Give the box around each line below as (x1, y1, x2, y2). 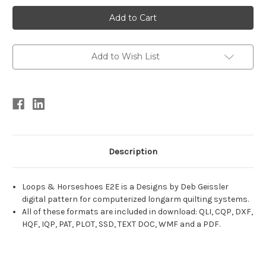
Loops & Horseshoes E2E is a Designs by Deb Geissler (22, 182, 229, 192)
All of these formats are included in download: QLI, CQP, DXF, (22, 207, 254, 217)
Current (12, 7, 42, 17)
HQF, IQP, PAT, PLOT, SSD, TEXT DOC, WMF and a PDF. (22, 219, 221, 230)
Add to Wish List (91, 51, 160, 62)
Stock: (12, 18, 37, 28)
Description (109, 146, 157, 157)
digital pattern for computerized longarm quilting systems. (22, 194, 249, 205)
